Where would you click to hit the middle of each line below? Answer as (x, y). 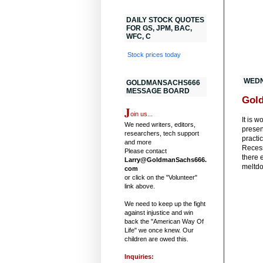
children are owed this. (156, 239)
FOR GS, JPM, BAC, (159, 28)
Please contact (146, 151)
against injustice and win (159, 212)
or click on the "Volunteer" (161, 177)
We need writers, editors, (160, 124)
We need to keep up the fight (165, 203)
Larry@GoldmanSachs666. (166, 159)
